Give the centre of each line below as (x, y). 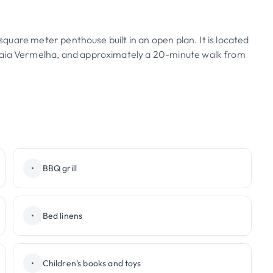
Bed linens (62, 216)
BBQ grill (60, 168)
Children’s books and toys (92, 263)
